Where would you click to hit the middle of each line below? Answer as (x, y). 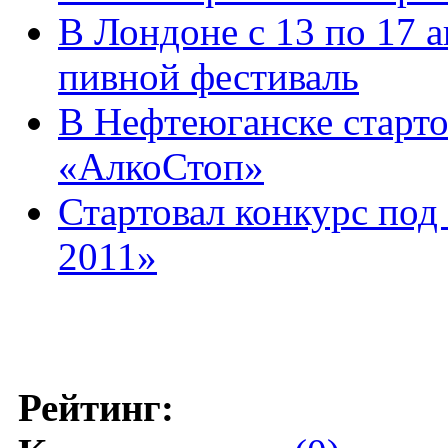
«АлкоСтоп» (161, 166)
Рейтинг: (96, 407)
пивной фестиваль (208, 76)
